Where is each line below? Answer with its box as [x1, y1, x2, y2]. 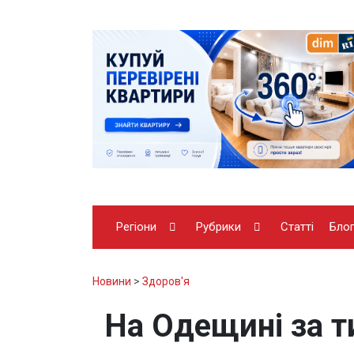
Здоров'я [142, 274, 190, 288]
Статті [281, 219, 314, 234]
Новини [92, 274, 131, 288]
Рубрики [196, 219, 241, 234]
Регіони [116, 219, 156, 234]
